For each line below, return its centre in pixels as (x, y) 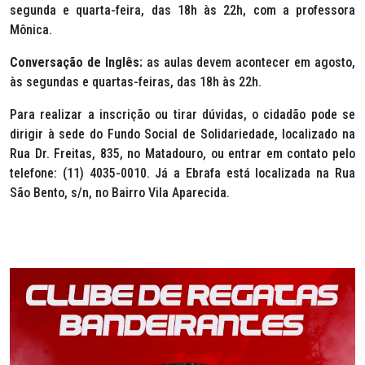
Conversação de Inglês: (78, 62)
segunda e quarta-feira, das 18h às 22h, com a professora (182, 10)
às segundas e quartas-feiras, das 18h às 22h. (136, 82)
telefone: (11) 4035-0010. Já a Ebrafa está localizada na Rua (182, 173)
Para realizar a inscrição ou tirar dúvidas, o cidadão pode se (182, 114)
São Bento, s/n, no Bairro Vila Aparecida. (120, 193)
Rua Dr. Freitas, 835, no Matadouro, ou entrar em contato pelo (182, 154)
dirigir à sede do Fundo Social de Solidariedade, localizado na (182, 134)
